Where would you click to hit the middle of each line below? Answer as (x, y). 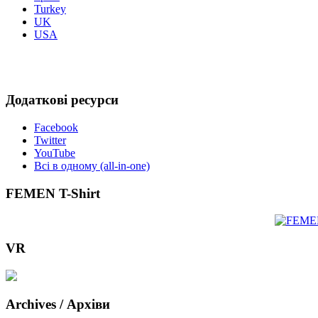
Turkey (50, 9)
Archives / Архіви (58, 305)
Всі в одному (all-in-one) (92, 165)
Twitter (50, 140)
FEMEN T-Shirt (53, 193)
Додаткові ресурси (62, 100)
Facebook (56, 127)
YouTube (55, 153)
